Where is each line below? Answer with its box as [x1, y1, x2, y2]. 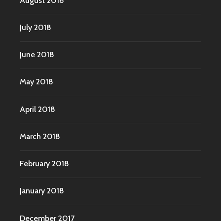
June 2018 [20, 50, 54, 60]
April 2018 [20, 104, 55, 114]
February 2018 [20, 159, 69, 169]
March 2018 [20, 131, 60, 141]
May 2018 [20, 77, 53, 87]
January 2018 [20, 186, 64, 196]
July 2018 [20, 22, 51, 32]
